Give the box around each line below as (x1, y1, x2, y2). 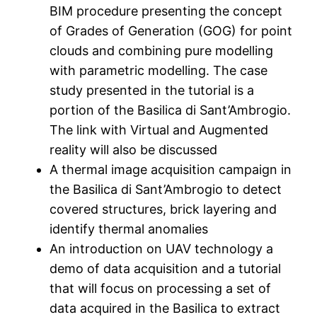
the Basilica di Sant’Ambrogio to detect (50, 181, 282, 197)
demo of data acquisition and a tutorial (50, 260, 282, 276)
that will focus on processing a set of (50, 280, 272, 296)
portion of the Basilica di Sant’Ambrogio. (50, 102, 292, 117)
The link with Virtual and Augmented (50, 122, 269, 137)
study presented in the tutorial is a (50, 82, 255, 98)
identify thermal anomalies (50, 221, 209, 236)
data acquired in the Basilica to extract (50, 300, 281, 316)
